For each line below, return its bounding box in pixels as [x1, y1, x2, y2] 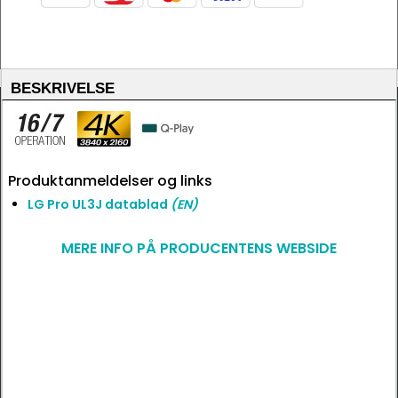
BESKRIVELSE [11, 80, 115, 97]
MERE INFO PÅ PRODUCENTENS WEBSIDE [61, 238, 337, 259]
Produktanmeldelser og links [8, 171, 212, 191]
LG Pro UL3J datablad [28, 195, 171, 213]
